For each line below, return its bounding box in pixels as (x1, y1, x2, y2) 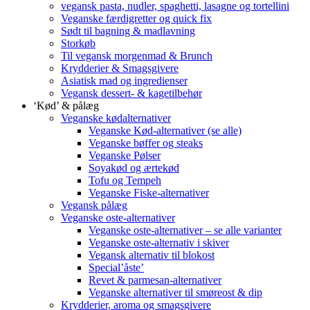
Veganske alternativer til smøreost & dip (89, 286, 262, 298)
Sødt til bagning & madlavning (61, 24, 195, 37)
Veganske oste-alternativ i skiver (89, 236, 229, 248)
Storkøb (61, 37, 95, 49)
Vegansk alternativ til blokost (89, 248, 215, 261)
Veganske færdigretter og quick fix (61, 12, 212, 24)
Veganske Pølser (89, 149, 161, 161)
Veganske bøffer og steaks (89, 136, 203, 149)
